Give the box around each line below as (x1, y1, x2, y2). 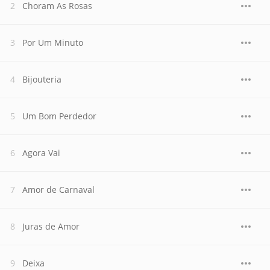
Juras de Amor (22, 221, 80, 232)
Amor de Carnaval (22, 184, 95, 195)
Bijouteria (22, 74, 61, 85)
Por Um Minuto (22, 37, 83, 48)
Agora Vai (22, 147, 60, 159)
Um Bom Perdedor (22, 110, 96, 122)
